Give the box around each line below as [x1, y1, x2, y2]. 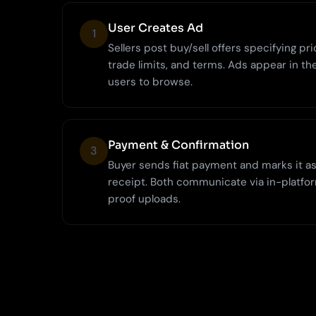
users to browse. [108, 74, 193, 89]
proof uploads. [108, 191, 181, 206]
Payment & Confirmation [108, 137, 249, 152]
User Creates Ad [108, 20, 203, 35]
